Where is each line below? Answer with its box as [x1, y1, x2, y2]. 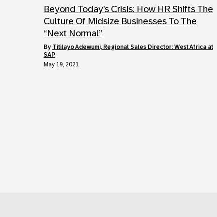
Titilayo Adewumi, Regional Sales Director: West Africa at [52, 44, 213, 50]
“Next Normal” [44, 28, 102, 38]
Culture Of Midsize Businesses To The [44, 16, 197, 26]
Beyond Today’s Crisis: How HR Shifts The [44, 4, 213, 14]
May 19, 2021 [44, 61, 79, 68]
